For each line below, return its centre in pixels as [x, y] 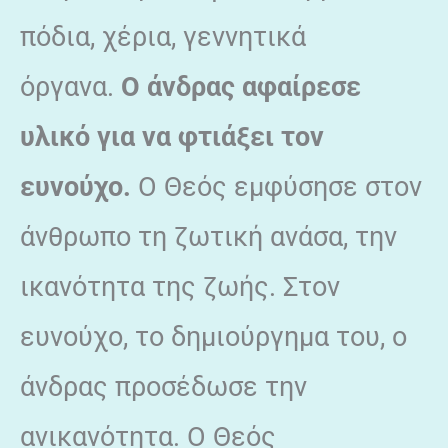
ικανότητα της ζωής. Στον [180, 286]
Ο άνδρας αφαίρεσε [241, 86]
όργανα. [70, 86]
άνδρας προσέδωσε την [163, 386]
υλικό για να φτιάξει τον [172, 136]
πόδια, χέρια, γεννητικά [163, 36]
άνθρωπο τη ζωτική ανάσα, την [208, 236]
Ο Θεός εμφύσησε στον [276, 186]
